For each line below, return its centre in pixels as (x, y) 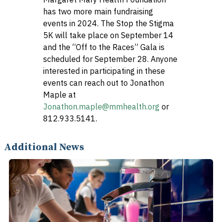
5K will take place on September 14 (108, 35)
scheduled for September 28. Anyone (110, 59)
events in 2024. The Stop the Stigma (108, 23)
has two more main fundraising (98, 11)
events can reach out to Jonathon (103, 83)
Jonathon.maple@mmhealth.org (101, 107)
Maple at (59, 95)
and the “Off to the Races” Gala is (104, 47)
